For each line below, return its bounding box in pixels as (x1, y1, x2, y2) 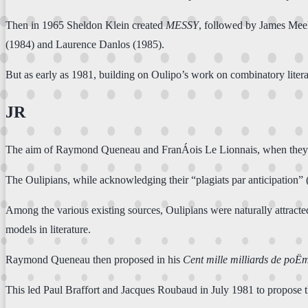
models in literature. (5, 223, 91, 236)
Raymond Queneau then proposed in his (5, 254, 183, 266)
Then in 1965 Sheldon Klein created (5, 19, 166, 31)
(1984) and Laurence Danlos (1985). (5, 38, 164, 50)
